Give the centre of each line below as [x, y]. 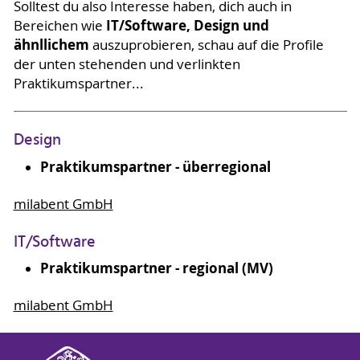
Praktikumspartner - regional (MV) [156, 268]
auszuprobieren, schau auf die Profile [208, 45]
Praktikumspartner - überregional [155, 166]
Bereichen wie [59, 25]
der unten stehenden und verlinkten [127, 64]
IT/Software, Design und [187, 25]
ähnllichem [53, 44]
